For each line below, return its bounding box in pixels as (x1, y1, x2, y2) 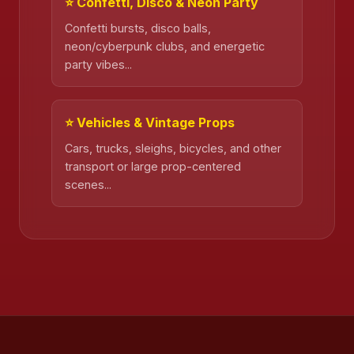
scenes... (65, 178, 111, 192)
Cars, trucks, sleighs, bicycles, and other (65, 141, 281, 156)
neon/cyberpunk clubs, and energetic (65, 40, 265, 54)
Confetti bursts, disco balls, (65, 21, 211, 36)
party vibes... (65, 58, 132, 72)
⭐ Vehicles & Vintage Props (65, 115, 235, 131)
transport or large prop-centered (65, 160, 241, 174)
